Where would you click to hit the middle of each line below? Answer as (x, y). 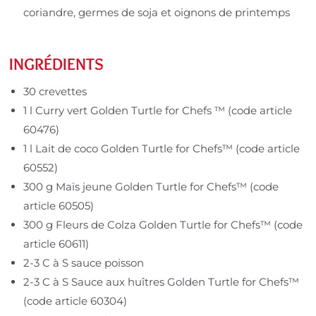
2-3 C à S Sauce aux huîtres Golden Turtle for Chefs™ (161, 281)
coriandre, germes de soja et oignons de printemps (156, 12)
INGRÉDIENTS (56, 63)
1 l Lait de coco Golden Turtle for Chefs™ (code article (161, 148)
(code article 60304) (75, 300)
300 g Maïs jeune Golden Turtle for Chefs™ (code (151, 186)
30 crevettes (55, 91)
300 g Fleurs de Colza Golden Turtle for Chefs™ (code (163, 224)
